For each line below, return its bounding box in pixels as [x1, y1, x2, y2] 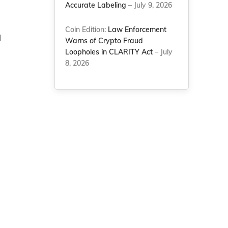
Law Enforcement [108, 25, 167, 34]
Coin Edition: [65, 25, 108, 34]
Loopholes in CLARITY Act [65, 47, 153, 56]
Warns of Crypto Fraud [65, 36, 144, 45]
